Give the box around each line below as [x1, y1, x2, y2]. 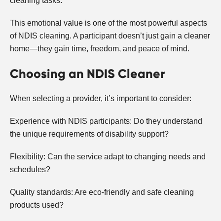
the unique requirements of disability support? [10, 130, 169, 139]
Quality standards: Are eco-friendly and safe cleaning [10, 188, 194, 197]
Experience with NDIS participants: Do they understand [10, 117, 202, 126]
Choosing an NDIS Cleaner [10, 66, 165, 82]
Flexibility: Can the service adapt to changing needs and [10, 152, 206, 161]
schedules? [10, 165, 50, 174]
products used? [10, 201, 64, 210]
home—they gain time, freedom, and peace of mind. [10, 44, 189, 53]
